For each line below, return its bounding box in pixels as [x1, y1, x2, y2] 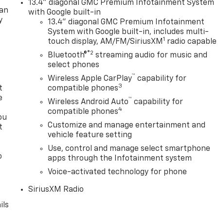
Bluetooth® [48, 52, 88, 60]
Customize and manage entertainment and [48, 122, 206, 130]
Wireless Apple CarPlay [48, 75, 132, 83]
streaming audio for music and [93, 52, 208, 60]
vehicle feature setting [48, 131, 132, 140]
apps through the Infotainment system [48, 155, 192, 163]
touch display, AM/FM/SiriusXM [48, 38, 163, 46]
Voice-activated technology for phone [48, 168, 187, 177]
